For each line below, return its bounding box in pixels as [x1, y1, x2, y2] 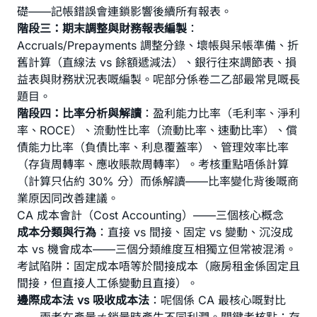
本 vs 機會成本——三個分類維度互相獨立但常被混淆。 [17, 242, 296, 256]
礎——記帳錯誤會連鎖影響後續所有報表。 [17, 4, 232, 18]
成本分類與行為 [17, 225, 96, 239]
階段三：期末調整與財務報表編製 [17, 21, 187, 35]
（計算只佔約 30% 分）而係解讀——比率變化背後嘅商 [17, 174, 299, 188]
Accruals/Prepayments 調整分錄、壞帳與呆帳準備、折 [17, 38, 299, 52]
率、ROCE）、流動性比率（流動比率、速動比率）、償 [17, 123, 297, 137]
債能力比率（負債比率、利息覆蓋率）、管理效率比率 [17, 140, 289, 154]
